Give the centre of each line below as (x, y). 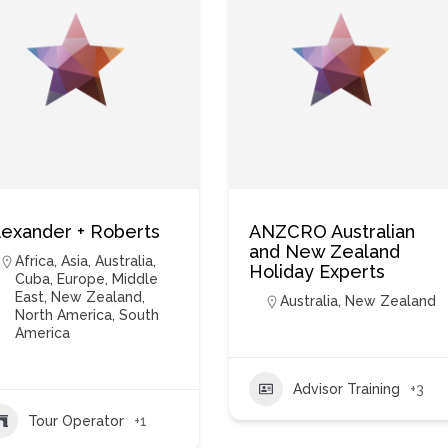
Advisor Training (347, 388)
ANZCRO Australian (332, 231)
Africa (35, 261)
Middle (135, 279)
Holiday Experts (317, 271)
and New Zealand (325, 251)
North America (64, 315)
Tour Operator (76, 420)
